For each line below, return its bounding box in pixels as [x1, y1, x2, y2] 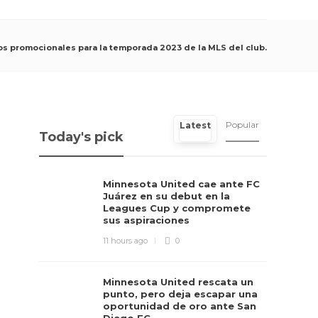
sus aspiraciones [103, 214, 193, 226]
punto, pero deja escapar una [103, 288, 258, 300]
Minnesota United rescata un [103, 276, 254, 287]
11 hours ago [103, 236, 148, 246]
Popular [226, 119, 260, 130]
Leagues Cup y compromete [103, 202, 251, 214]
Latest [180, 120, 212, 131]
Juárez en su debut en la [103, 190, 231, 202]
